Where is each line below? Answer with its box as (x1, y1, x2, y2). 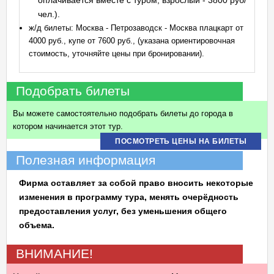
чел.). (38, 9, 60, 19)
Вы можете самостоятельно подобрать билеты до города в (13, 109, 233, 118)
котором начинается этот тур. (13, 122, 123, 131)
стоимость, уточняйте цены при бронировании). (29, 49, 204, 58)
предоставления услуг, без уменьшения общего (19, 206, 227, 216)
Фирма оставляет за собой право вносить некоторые (19, 178, 253, 188)
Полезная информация (16, 153, 155, 168)
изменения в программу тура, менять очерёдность (19, 192, 239, 202)
